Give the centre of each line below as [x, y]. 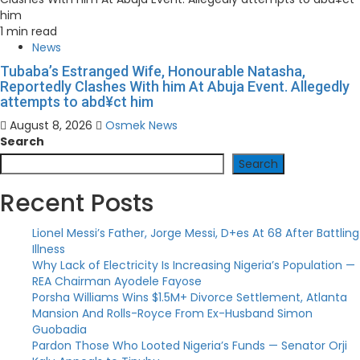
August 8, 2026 [51, 126]
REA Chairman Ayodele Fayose [117, 282]
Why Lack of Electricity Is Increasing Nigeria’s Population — [194, 266]
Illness [49, 250]
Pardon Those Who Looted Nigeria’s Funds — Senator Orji [190, 346]
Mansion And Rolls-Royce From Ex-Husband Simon [172, 314]
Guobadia [59, 330]
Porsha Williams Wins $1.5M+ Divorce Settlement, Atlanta [190, 298]
